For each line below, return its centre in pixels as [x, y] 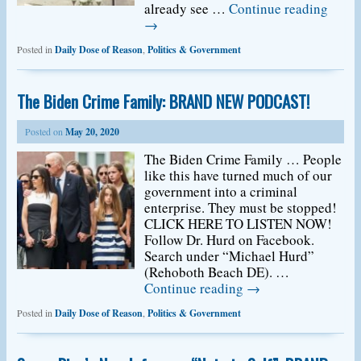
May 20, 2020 [92, 132]
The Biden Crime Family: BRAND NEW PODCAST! [163, 101]
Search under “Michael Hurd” [230, 256]
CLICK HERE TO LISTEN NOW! [243, 224]
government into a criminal [221, 191]
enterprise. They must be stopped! [241, 207]
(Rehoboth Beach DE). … [217, 272]
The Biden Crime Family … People [243, 159]
